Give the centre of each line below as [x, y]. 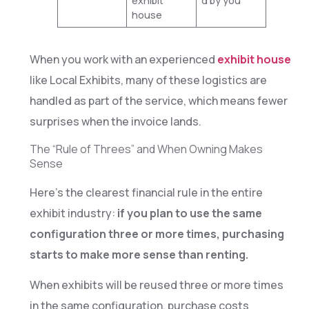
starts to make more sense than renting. [139, 254]
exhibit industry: [73, 213]
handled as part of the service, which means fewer [158, 101]
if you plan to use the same [189, 213]
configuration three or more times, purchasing [157, 233]
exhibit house [254, 60]
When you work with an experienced [123, 60]
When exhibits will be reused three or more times [156, 285]
